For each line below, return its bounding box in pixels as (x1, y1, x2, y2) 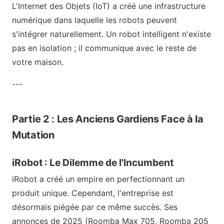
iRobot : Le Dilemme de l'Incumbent (12, 156, 173, 169)
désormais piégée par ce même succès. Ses (12, 201, 177, 212)
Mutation (12, 129, 54, 141)
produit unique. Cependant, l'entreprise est (12, 187, 173, 198)
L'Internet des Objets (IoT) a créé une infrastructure (12, 1, 205, 11)
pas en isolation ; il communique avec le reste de (12, 43, 196, 53)
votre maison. (12, 57, 63, 67)
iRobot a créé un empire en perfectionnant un (12, 173, 184, 184)
